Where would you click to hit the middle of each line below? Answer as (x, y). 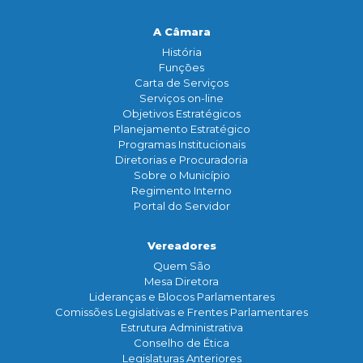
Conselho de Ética (181, 343)
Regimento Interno (181, 191)
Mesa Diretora (181, 282)
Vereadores (181, 246)
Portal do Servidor (181, 206)
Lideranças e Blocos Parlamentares (181, 297)
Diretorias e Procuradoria (181, 160)
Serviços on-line (181, 98)
